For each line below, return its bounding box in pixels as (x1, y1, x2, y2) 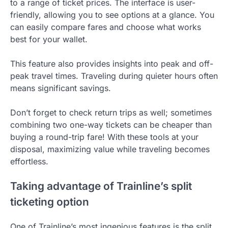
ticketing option (10, 195, 89, 208)
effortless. (10, 156, 48, 166)
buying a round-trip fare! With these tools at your (10, 131, 198, 142)
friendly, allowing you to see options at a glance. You (10, 9, 214, 20)
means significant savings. (10, 82, 111, 93)
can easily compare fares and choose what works (10, 21, 201, 32)
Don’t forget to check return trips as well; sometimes (10, 107, 212, 118)
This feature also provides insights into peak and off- (10, 58, 213, 69)
